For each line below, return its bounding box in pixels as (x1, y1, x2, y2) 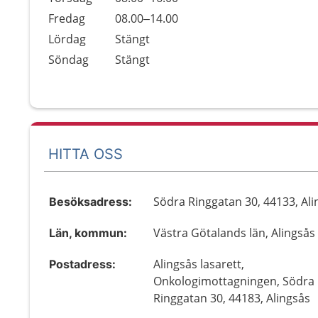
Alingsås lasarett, (153, 256, 245, 272)
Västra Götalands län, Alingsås (153, 225, 316, 241)
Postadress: (49, 257, 116, 271)
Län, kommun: (49, 226, 127, 240)
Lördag (48, 31, 86, 47)
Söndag (48, 52, 89, 67)
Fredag (48, 11, 85, 26)
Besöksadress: (49, 194, 132, 209)
